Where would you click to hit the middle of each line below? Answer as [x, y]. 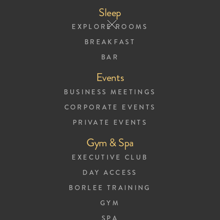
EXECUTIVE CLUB [110, 158]
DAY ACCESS [110, 173]
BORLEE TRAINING [110, 188]
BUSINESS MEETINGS [110, 92]
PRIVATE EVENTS [110, 123]
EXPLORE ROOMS [110, 27]
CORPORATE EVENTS [110, 108]
